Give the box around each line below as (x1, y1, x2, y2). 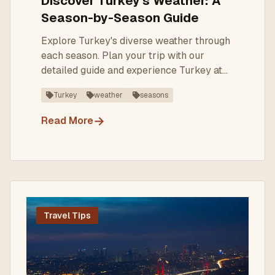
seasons (140, 90, 168, 100)
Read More (41, 114, 93, 127)
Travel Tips (44, 210, 91, 221)
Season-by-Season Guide (41, 10, 199, 26)
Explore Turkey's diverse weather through (41, 34, 230, 47)
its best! (41, 79, 76, 91)
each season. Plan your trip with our (41, 49, 204, 62)
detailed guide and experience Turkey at (41, 64, 222, 77)
